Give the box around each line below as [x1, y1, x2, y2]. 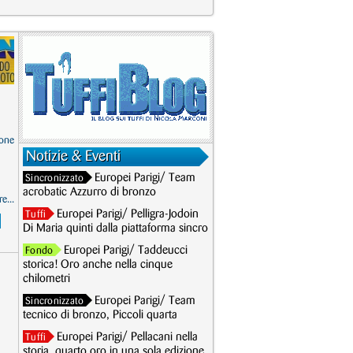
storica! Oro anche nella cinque [23, 259, 173, 270]
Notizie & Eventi [26, 150, 121, 163]
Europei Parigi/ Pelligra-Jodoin [57, 209, 199, 220]
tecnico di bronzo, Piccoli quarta [23, 310, 177, 321]
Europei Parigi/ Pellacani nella [57, 332, 199, 343]
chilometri [23, 273, 70, 284]
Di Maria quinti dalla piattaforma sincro [23, 223, 208, 234]
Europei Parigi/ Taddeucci [64, 245, 188, 256]
